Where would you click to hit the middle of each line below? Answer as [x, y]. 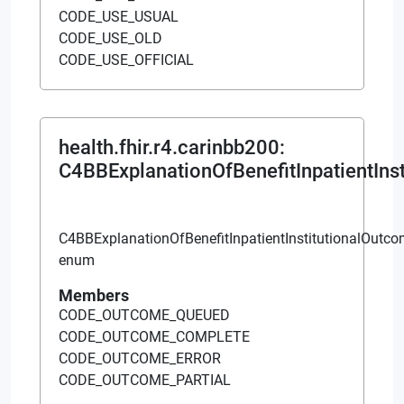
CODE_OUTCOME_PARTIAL [145, 380]
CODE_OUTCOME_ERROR [140, 358]
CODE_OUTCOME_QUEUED [144, 315]
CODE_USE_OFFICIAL [126, 60]
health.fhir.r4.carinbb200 [169, 147]
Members [94, 295]
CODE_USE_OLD [110, 38]
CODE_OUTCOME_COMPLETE [154, 336]
